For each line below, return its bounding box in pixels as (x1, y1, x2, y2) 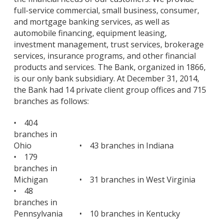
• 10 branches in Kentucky (79, 208, 180, 219)
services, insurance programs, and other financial (14, 50, 196, 62)
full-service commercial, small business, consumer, (14, 5, 199, 16)
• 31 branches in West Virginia (79, 174, 195, 185)
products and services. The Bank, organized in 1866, (14, 62, 206, 73)
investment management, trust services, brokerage (14, 39, 204, 50)
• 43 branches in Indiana (79, 140, 174, 151)
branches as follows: (14, 96, 89, 107)
